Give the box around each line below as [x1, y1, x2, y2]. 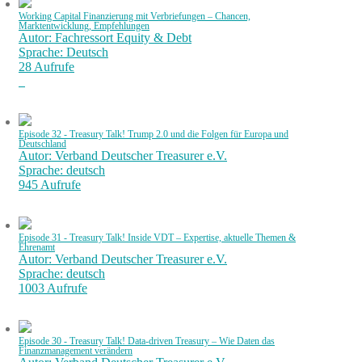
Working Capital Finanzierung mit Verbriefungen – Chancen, [19, 11, 250, 21]
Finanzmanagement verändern [19, 345, 133, 356]
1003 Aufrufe [19, 280, 87, 295]
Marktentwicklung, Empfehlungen [19, 20, 149, 31]
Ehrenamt [19, 242, 55, 252]
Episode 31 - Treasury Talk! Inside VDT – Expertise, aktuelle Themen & [19, 232, 296, 242]
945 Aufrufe [19, 177, 81, 192]
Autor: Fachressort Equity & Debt [19, 30, 192, 44]
